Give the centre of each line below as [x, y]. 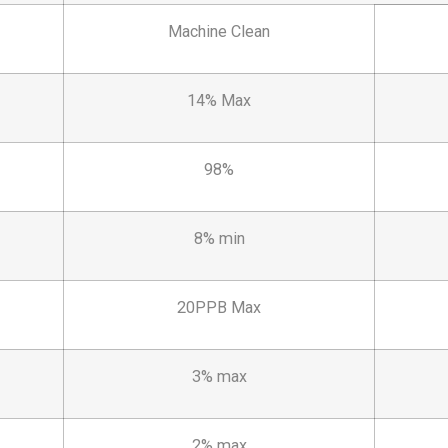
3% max [219, 377]
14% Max [219, 101]
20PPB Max [219, 308]
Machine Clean [219, 32]
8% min [219, 239]
